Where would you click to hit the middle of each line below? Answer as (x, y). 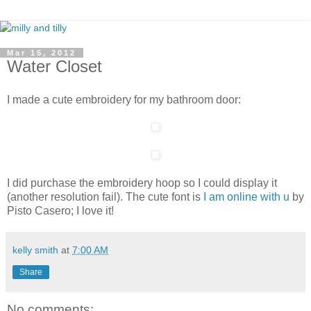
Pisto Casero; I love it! (60, 210)
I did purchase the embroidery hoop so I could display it (142, 183)
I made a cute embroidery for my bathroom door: (124, 99)
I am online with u (246, 196)
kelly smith (35, 250)
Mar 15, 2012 (42, 53)
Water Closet (54, 66)
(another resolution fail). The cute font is (105, 196)
